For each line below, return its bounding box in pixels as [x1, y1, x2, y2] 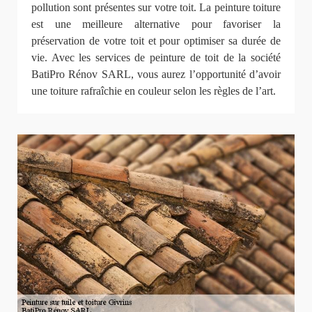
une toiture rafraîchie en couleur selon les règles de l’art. [31, 85, 276, 97]
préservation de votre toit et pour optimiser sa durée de [31, 35, 281, 47]
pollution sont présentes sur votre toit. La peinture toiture [31, 1, 281, 14]
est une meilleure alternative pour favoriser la [31, 18, 281, 31]
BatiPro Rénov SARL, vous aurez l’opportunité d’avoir [31, 68, 281, 81]
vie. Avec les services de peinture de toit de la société [31, 52, 281, 64]
